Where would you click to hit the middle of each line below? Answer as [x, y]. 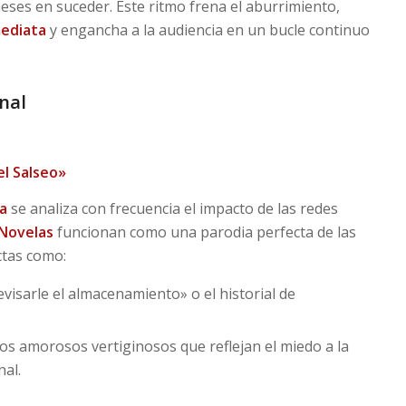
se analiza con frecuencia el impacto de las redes [172, 208]
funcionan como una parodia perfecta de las [204, 232]
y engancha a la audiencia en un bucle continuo [208, 29]
